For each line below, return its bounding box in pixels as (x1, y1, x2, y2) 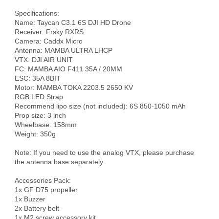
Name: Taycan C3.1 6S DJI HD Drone (15, 18, 131, 26)
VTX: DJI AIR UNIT (15, 55, 73, 64)
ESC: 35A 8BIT (15, 74, 61, 82)
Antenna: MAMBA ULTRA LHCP (15, 46, 112, 54)
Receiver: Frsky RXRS (15, 27, 84, 36)
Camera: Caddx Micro (15, 37, 83, 45)
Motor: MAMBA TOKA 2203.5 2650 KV (15, 83, 133, 91)
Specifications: (15, 9, 59, 17)
